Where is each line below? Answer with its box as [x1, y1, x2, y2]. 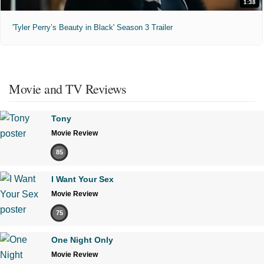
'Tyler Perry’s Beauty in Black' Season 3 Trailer [12, 22, 173, 32]
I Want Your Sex [51, 174, 114, 184]
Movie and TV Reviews [9, 80, 126, 97]
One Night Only [51, 235, 113, 245]
